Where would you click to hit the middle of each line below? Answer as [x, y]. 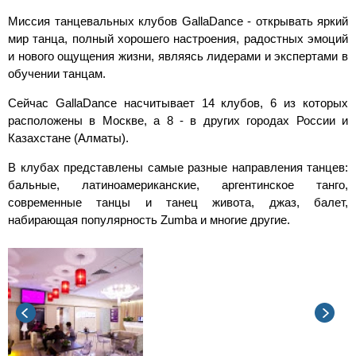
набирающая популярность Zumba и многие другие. [149, 220]
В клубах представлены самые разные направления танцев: [178, 167]
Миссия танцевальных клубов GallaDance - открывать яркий [178, 21]
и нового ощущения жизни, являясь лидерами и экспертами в [178, 56]
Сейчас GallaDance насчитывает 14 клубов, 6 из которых [178, 103]
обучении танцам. [57, 74]
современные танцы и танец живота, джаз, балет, [178, 202]
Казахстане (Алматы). [68, 138]
